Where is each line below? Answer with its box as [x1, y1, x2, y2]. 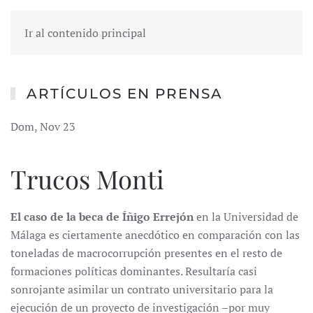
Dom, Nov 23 [10, 119, 75, 134]
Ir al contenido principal [24, 25, 146, 41]
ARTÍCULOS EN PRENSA [27, 85, 223, 102]
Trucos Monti [10, 161, 164, 196]
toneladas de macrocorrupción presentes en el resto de [10, 245, 282, 261]
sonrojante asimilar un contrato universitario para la [10, 282, 273, 297]
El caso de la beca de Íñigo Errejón [10, 209, 196, 224]
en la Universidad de [196, 209, 298, 224]
